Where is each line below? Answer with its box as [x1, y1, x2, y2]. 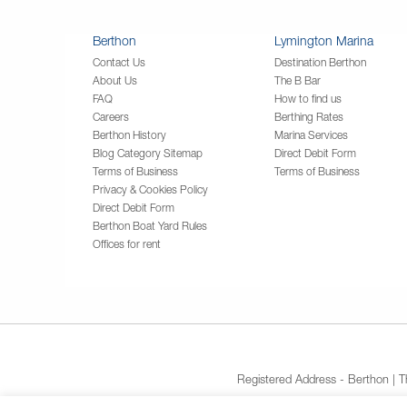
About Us [93, 73, 137, 87]
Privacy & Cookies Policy [93, 182, 208, 196]
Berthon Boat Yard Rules [93, 218, 207, 233]
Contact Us [93, 55, 145, 69]
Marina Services [274, 127, 348, 142]
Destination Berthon [274, 55, 366, 69]
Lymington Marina [274, 32, 373, 48]
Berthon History [93, 127, 166, 142]
